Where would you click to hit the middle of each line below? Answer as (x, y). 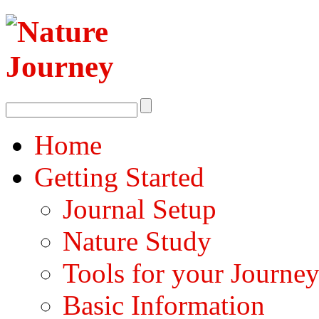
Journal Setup (140, 209)
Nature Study (137, 241)
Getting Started (119, 177)
